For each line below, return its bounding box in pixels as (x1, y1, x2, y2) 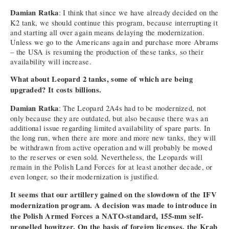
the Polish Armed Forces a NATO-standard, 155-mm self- (10, 210, 204, 221)
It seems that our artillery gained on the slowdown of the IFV (10, 189, 217, 200)
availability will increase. (10, 56, 91, 66)
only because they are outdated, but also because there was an (10, 113, 208, 124)
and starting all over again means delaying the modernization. (10, 27, 204, 37)
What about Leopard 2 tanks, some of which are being (10, 74, 193, 85)
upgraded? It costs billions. (10, 84, 102, 96)
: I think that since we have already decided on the (58, 7, 219, 17)
